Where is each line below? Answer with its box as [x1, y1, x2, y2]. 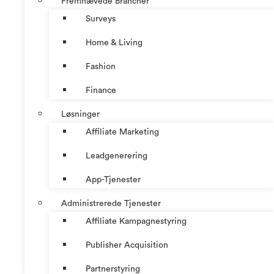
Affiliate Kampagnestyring [86, 217, 187, 226]
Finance [86, 86, 116, 95]
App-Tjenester [86, 175, 141, 184]
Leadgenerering [86, 151, 147, 160]
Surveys [86, 14, 116, 23]
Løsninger [61, 109, 100, 119]
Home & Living [86, 38, 143, 47]
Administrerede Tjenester [61, 199, 161, 208]
